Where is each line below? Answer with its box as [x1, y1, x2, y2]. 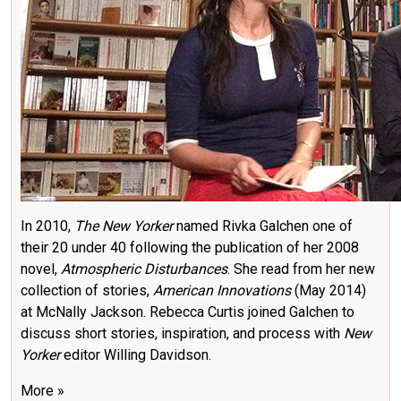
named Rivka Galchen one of [173, 217, 353, 235]
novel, [21, 260, 61, 277]
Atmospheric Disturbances [61, 260, 227, 277]
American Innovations [153, 281, 291, 299]
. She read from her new [227, 260, 375, 277]
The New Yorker [74, 217, 173, 235]
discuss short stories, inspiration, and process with [21, 324, 344, 342]
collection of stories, [21, 281, 153, 299]
